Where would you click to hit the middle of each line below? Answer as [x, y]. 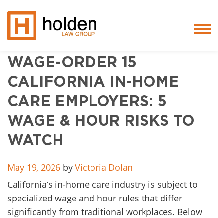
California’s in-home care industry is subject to [102, 184]
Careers [163, 187]
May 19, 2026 [34, 167]
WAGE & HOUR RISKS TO [101, 121]
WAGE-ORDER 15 [72, 63]
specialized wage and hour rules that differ [95, 198]
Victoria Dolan [104, 167]
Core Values [163, 114]
